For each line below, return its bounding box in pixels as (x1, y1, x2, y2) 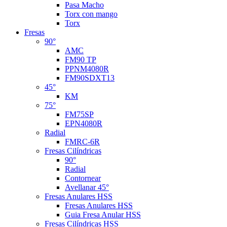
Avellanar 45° (65, 182, 109, 192)
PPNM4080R (65, 64, 109, 73)
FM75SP (65, 109, 94, 119)
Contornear (65, 173, 101, 182)
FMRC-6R (65, 137, 100, 146)
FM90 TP (65, 55, 96, 64)
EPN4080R (65, 119, 102, 128)
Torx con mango (65, 9, 118, 18)
